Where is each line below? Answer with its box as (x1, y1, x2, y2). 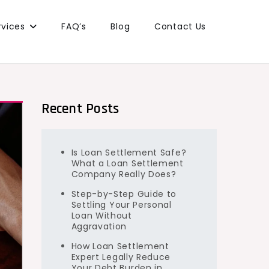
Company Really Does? (71, 168, 177, 180)
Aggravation (71, 220, 127, 232)
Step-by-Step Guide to (71, 187, 177, 200)
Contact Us (154, 20, 206, 32)
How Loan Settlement (71, 240, 169, 252)
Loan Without (71, 209, 132, 222)
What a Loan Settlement (71, 157, 184, 169)
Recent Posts (41, 99, 119, 118)
